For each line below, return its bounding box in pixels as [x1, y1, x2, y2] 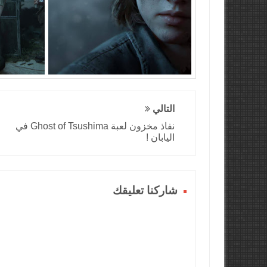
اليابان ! [146, 132, 175, 142]
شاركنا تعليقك [113, 184, 178, 197]
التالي [150, 104, 175, 114]
